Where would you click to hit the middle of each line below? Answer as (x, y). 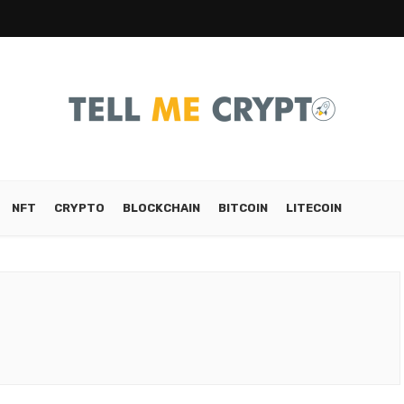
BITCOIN (243, 208)
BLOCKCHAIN (161, 208)
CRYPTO (79, 208)
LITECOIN (314, 208)
